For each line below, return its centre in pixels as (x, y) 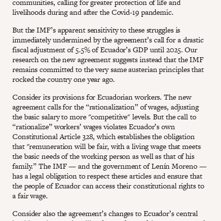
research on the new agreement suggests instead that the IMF (108, 60)
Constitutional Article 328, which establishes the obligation (104, 137)
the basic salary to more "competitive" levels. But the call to (104, 117)
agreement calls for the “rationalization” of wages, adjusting (106, 107)
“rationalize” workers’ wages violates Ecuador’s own (94, 127)
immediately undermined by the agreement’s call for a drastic (108, 40)
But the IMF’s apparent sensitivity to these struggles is (96, 30)
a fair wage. (30, 196)
